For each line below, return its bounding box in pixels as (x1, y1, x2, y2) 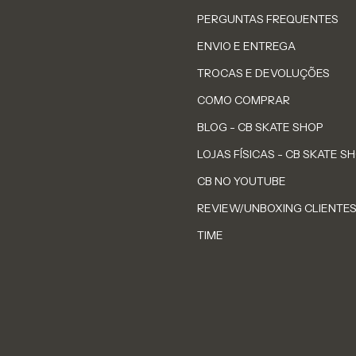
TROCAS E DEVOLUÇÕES (197, 66, 330, 81)
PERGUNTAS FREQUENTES (197, 12, 339, 27)
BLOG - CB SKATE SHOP (197, 120, 323, 135)
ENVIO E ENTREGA (197, 39, 296, 54)
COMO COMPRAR (197, 93, 290, 108)
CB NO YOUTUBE (197, 174, 286, 189)
